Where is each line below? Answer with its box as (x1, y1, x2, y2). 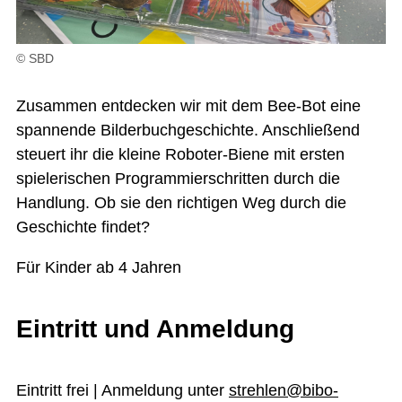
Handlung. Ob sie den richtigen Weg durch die (16, 193, 346, 212)
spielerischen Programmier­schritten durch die (16, 169, 340, 188)
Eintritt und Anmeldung (16, 315, 294, 344)
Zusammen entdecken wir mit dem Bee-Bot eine (16, 96, 361, 115)
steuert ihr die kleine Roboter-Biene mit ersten (16, 144, 345, 163)
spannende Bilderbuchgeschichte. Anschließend (16, 120, 360, 139)
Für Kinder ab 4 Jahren (16, 258, 181, 276)
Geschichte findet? (16, 217, 150, 236)
